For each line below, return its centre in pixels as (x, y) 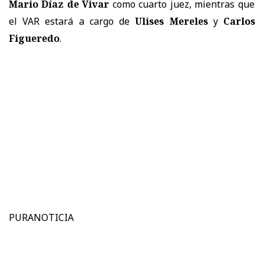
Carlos (237, 22)
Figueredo (34, 39)
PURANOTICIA (41, 218)
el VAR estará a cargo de (72, 22)
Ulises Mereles (171, 22)
